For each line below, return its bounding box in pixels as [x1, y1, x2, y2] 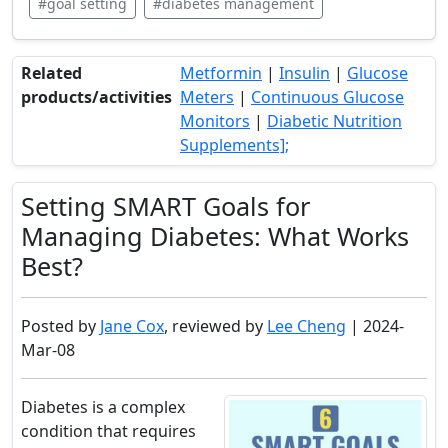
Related [21, 62, 82, 84]
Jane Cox [100, 315, 164, 337]
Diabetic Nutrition [267, 110, 402, 132]
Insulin [279, 62, 330, 84]
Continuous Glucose [251, 86, 404, 108]
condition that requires [21, 420, 196, 442]
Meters [180, 86, 234, 108]
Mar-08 [21, 339, 75, 361]
